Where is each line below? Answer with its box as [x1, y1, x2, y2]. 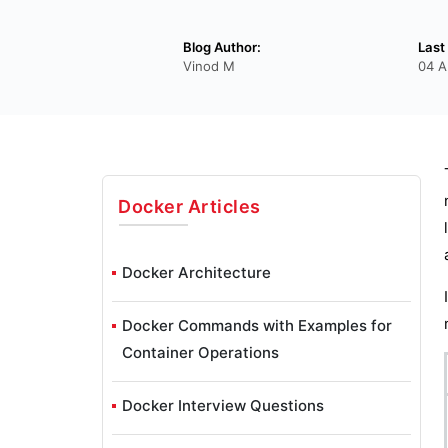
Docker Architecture [122, 262, 271, 282]
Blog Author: [183, 38, 262, 55]
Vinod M [183, 58, 236, 75]
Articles [183, 195, 261, 217]
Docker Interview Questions [122, 395, 324, 415]
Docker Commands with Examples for [122, 315, 392, 335]
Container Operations [122, 342, 279, 362]
